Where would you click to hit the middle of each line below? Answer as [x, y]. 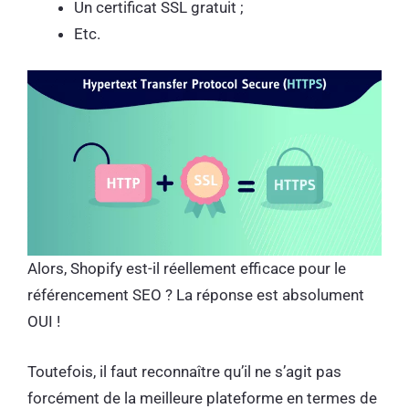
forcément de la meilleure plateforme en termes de [202, 398]
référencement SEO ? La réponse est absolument [196, 295]
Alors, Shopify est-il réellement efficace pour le [187, 269]
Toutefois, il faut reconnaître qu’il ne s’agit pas [184, 371]
